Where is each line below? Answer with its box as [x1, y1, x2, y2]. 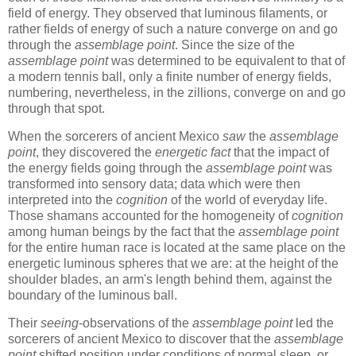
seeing [41, 316, 79, 331]
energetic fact [155, 145, 230, 159]
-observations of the [79, 316, 192, 331]
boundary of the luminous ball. [8, 288, 177, 302]
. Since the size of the [175, 37, 295, 52]
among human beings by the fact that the [8, 224, 238, 238]
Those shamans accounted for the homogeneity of [8, 208, 292, 222]
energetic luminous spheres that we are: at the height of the [8, 256, 339, 270]
